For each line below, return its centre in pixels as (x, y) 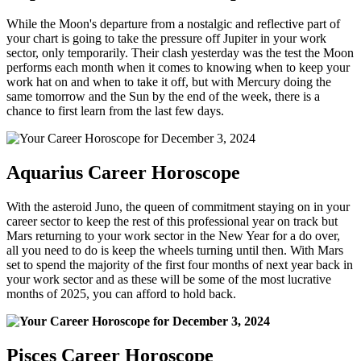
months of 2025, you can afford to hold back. (121, 294)
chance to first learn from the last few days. (115, 111)
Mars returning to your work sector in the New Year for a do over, (173, 236)
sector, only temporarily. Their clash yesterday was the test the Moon (180, 53)
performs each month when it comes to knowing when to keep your (178, 68)
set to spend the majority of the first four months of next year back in (180, 265)
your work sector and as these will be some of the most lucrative (169, 280)
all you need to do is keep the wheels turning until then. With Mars (175, 251)
